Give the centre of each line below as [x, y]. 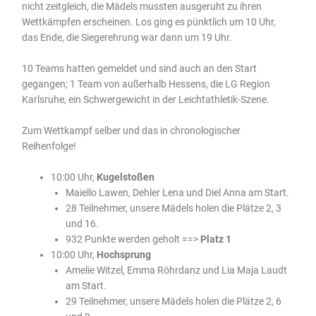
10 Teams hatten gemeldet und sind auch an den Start [140, 69]
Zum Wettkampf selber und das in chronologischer [132, 130]
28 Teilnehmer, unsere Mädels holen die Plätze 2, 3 [173, 208]
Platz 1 [215, 239]
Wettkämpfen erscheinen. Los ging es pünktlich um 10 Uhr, [149, 22]
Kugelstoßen [126, 177]
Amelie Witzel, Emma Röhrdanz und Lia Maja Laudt [176, 270]
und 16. [82, 223]
